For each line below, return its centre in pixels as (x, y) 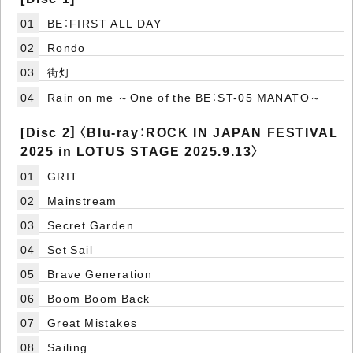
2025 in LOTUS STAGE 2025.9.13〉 (141, 151)
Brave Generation (100, 274)
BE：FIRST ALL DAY (104, 23)
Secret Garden (91, 225)
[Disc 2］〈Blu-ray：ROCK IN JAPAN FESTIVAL (180, 132)
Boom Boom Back (98, 298)
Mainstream (82, 201)
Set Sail (70, 249)
